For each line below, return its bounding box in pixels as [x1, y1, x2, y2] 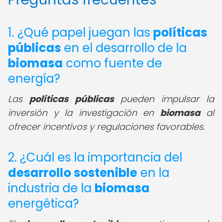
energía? [8, 70, 60, 87]
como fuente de [63, 55, 162, 71]
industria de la [8, 180, 95, 196]
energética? [8, 195, 79, 212]
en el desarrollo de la [61, 40, 187, 56]
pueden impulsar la [113, 93, 215, 105]
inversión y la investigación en [8, 107, 160, 119]
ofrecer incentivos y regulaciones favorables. [8, 120, 205, 133]
